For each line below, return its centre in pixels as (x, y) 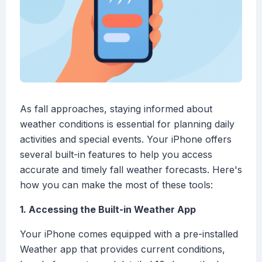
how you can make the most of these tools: (116, 185)
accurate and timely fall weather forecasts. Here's (131, 170)
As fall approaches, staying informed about (116, 109)
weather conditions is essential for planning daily (127, 124)
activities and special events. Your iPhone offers (126, 139)
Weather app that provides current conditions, (123, 249)
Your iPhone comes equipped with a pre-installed (129, 234)
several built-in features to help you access (116, 155)
